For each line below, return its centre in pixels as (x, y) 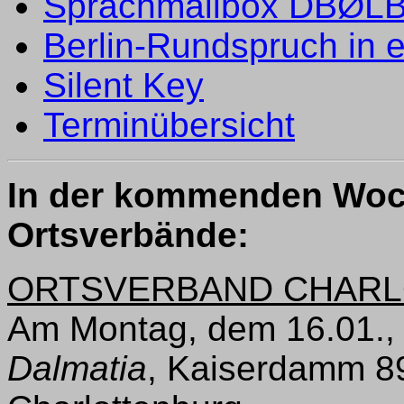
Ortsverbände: (128, 234)
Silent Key (124, 85)
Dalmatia (77, 368)
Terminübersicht (169, 124)
